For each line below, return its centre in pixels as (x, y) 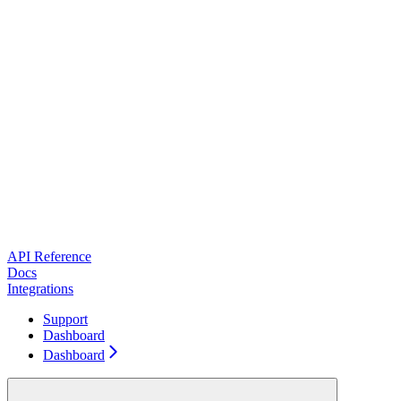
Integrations (40, 289)
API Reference (49, 257)
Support (65, 320)
